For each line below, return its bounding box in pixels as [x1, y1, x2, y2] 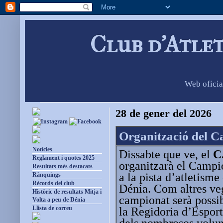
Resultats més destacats [32, 163, 93, 170]
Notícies [32, 146, 52, 153]
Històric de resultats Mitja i [32, 188, 102, 196]
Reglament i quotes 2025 [32, 154, 95, 162]
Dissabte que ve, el [119, 147, 213, 161]
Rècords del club [32, 180, 75, 187]
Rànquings [32, 171, 61, 179]
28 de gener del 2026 [115, 108, 212, 120]
